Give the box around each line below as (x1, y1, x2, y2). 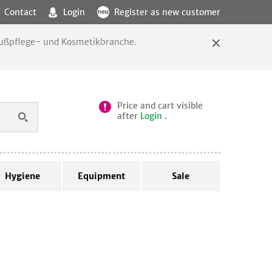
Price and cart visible (117, 100, 203, 111)
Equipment (78, 171, 126, 182)
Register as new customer (114, 7, 220, 18)
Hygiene (4, 171, 40, 182)
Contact (4, 7, 36, 18)
